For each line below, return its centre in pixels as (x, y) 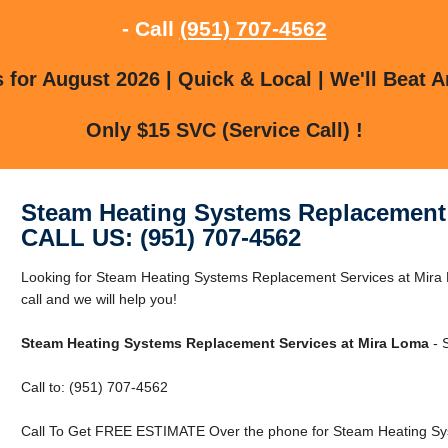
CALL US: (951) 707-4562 (160, 237)
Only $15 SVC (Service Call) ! (224, 129)
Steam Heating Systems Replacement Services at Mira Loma (224, 342)
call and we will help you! (98, 298)
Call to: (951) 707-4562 (94, 386)
